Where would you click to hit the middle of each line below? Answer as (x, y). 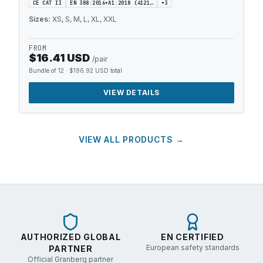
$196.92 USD (89, 70)
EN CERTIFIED (193, 237)
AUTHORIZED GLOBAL (70, 237)
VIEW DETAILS (131, 92)
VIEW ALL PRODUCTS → (131, 139)
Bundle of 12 (46, 70)
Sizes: (41, 19)
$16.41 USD (59, 58)
